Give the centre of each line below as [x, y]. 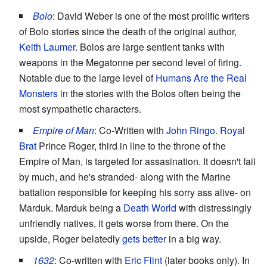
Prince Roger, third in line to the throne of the [131, 145]
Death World [150, 207]
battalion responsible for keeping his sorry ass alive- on [135, 192]
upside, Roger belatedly [71, 238]
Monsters [38, 93]
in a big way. [194, 238]
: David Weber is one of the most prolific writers [151, 15]
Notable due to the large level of [87, 77]
